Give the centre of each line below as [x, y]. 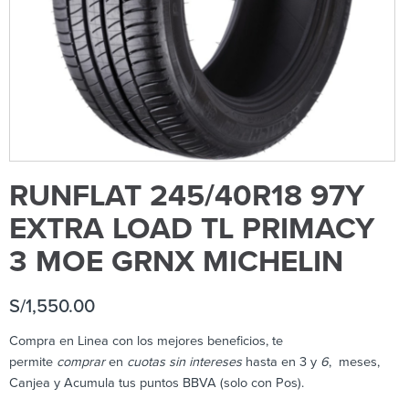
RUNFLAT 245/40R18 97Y [187, 196]
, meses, [354, 362]
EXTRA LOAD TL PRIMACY [192, 229]
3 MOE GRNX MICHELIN [176, 262]
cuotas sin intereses [184, 362]
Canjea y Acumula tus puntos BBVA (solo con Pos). [157, 383]
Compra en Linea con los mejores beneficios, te [146, 341]
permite [33, 362]
